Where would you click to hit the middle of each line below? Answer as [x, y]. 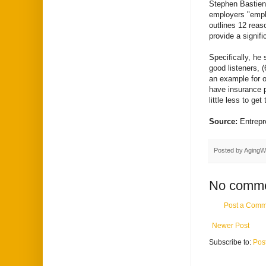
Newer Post [231, 226]
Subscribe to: [231, 243]
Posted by [229, 150]
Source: [224, 121]
